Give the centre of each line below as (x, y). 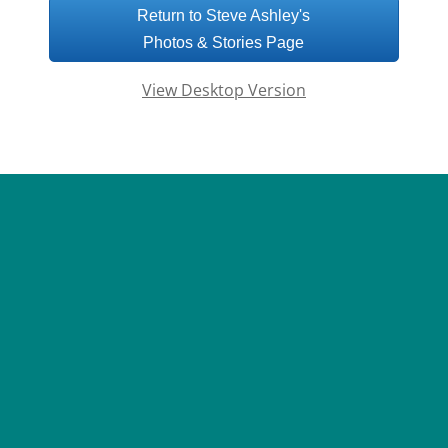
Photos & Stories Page (224, 42)
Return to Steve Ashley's (224, 15)
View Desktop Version (224, 90)
